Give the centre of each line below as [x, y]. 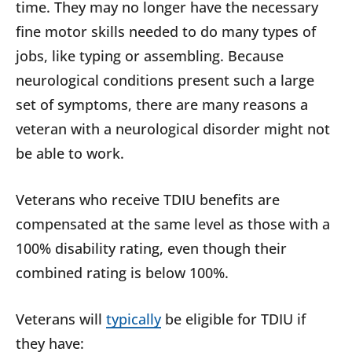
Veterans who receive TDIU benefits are [148, 200]
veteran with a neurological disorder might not [173, 129]
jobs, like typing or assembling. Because [150, 56]
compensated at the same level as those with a [173, 224]
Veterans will [61, 319]
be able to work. [70, 154]
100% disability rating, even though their [151, 249]
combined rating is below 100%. [122, 273]
